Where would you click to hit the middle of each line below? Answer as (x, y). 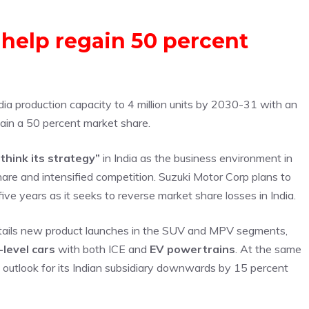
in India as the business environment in (196, 158)
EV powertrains (192, 249)
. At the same (268, 249)
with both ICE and (102, 249)
